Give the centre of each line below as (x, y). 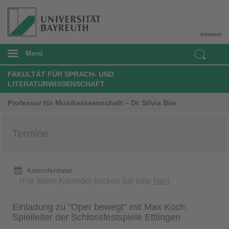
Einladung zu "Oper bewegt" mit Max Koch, (100, 207)
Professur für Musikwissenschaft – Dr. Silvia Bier (92, 102)
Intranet (211, 34)
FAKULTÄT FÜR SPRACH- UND (61, 74)
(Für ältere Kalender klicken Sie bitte (86, 180)
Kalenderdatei (50, 170)
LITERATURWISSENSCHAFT (56, 84)
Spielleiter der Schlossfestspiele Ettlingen (96, 217)
